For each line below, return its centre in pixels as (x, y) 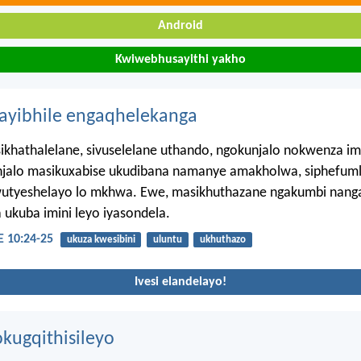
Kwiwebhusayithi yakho (180, 59)
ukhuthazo (222, 240)
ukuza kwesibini (101, 240)
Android (180, 26)
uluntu (167, 240)
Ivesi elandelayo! (180, 282)
